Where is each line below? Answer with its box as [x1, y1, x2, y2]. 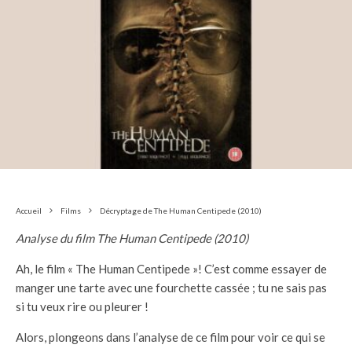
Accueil [16, 206, 42, 216]
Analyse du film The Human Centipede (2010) [16, 231, 248, 246]
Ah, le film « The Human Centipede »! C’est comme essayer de [16, 262, 327, 277]
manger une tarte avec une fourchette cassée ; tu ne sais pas [16, 280, 327, 295]
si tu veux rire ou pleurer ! [16, 299, 148, 314]
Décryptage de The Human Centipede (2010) [100, 206, 262, 216]
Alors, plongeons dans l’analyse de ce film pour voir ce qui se [16, 330, 325, 345]
